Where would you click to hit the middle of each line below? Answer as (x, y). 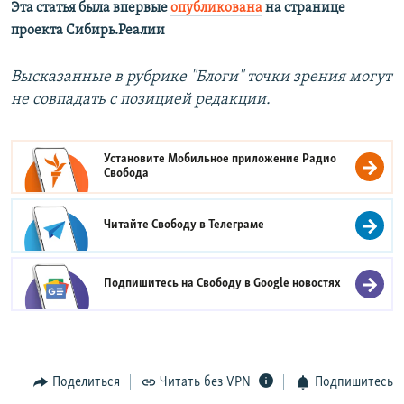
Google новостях (298, 283)
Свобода (127, 173)
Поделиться (86, 382)
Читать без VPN (205, 382)
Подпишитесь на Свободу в (179, 283)
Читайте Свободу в (156, 225)
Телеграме (237, 225)
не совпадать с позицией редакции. (141, 99)
